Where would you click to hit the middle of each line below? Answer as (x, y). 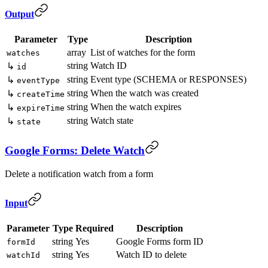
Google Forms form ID (160, 242)
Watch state (112, 121)
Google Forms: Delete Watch (75, 150)
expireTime (41, 108)
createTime (41, 95)
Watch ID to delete (151, 255)
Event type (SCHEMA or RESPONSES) (168, 80)
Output (19, 14)
